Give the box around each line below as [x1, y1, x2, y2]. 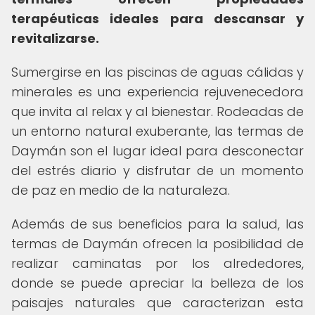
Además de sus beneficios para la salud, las [11, 215, 304, 233]
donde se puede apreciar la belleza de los [11, 274, 304, 292]
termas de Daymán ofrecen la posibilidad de [11, 235, 304, 252]
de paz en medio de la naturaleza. [11, 181, 230, 199]
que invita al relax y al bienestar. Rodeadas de [11, 103, 304, 120]
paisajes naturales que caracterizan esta [11, 294, 304, 311]
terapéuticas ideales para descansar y [11, 10, 304, 27]
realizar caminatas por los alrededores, [11, 255, 304, 272]
